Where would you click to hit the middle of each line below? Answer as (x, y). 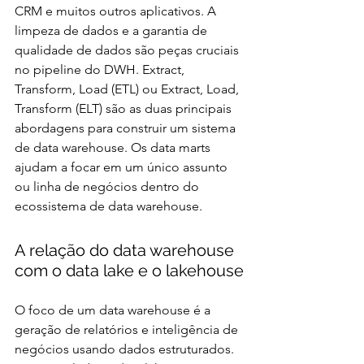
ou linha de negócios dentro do (108, 186)
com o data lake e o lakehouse (129, 270)
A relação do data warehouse (126, 250)
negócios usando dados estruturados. (126, 349)
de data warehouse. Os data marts (114, 147)
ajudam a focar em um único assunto (123, 167)
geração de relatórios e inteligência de (128, 329)
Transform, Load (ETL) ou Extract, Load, (128, 89)
